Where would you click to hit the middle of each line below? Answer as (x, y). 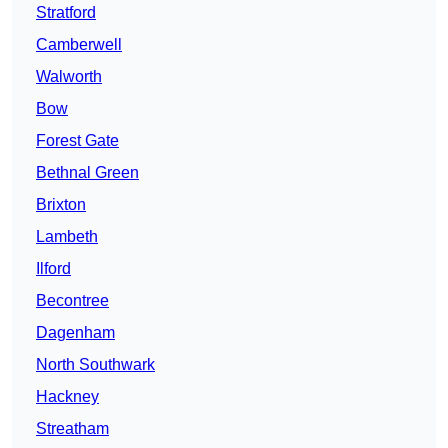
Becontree (72, 301)
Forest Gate (77, 141)
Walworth (69, 77)
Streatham (72, 429)
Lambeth (67, 237)
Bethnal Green (87, 173)
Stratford (66, 13)
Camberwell (79, 45)
